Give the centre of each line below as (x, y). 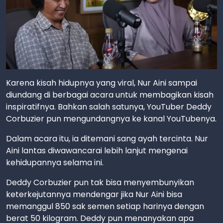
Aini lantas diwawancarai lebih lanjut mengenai (97, 150)
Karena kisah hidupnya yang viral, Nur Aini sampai (102, 83)
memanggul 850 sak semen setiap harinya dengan (105, 206)
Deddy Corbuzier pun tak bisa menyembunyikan (100, 182)
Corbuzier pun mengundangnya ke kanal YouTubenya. (111, 118)
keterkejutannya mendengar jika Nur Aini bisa (94, 194)
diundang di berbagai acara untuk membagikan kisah (110, 95)
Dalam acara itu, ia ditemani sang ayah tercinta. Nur (107, 138)
